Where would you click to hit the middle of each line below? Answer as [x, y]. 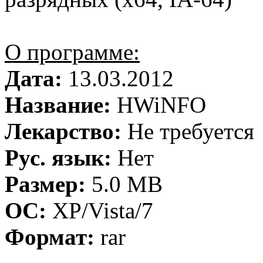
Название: [58, 105]
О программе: [72, 52]
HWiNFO [159, 105]
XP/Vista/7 [100, 210]
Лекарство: [63, 131]
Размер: [45, 184]
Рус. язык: [58, 158]
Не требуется [188, 131]
